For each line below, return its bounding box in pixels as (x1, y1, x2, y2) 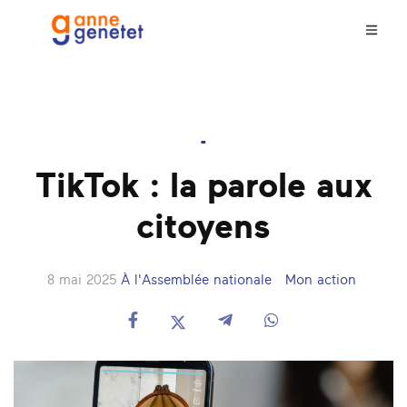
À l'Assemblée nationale (120, 273, 272, 287)
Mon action (284, 273, 356, 287)
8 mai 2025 (46, 273, 116, 287)
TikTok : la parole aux (35, 170, 372, 204)
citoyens (136, 211, 271, 245)
